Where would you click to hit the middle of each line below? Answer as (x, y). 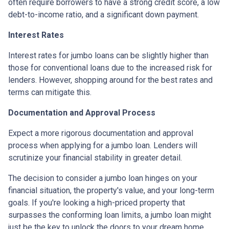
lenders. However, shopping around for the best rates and (110, 80)
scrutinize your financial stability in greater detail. (95, 158)
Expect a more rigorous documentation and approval (101, 133)
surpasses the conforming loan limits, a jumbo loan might (110, 215)
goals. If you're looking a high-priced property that (97, 203)
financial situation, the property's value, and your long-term (111, 191)
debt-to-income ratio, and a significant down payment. (104, 15)
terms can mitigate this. (50, 93)
